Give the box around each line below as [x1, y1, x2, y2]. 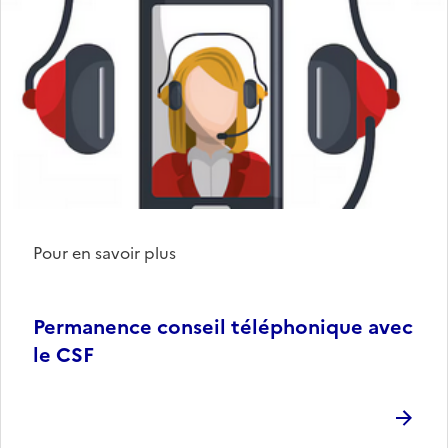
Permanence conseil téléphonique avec [33, 311, 413, 342]
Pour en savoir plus [33, 240, 176, 265]
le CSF [33, 339, 94, 370]
